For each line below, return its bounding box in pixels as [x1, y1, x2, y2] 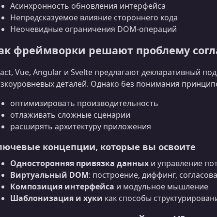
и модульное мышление [114, 181, 208, 192]
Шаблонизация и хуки [10, 192, 103, 203]
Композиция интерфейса [10, 181, 114, 192]
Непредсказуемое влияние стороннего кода [10, 12, 178, 23]
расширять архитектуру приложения [10, 121, 151, 132]
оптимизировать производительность [10, 97, 158, 108]
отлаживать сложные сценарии [10, 109, 130, 120]
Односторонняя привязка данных [10, 157, 149, 169]
